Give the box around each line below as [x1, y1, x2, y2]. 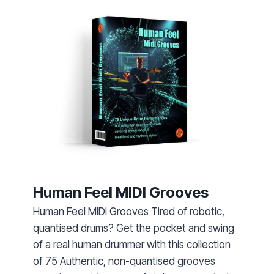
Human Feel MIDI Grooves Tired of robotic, [33, 205, 225, 218]
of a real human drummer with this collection [33, 238, 231, 251]
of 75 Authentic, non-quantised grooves [33, 254, 216, 267]
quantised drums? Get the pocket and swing [33, 221, 235, 234]
